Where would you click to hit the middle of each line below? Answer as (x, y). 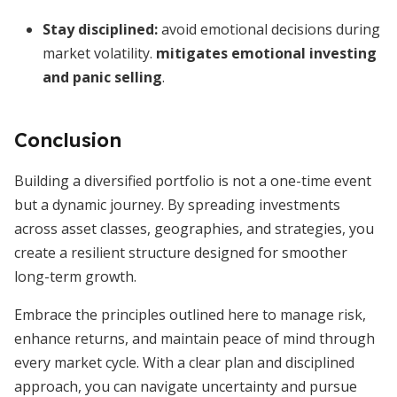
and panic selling (102, 77)
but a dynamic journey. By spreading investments (177, 205)
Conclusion (68, 140)
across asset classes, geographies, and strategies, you (194, 229)
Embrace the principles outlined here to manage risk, (190, 315)
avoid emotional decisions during (269, 29)
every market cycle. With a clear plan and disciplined (184, 362)
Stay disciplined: (100, 29)
